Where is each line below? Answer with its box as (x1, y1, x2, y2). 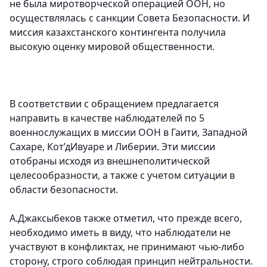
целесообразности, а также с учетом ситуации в (10, 169, 235, 182)
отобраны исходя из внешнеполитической (10, 154, 210, 167)
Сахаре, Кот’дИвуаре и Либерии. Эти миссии (10, 140, 215, 153)
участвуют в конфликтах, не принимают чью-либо (10, 240, 244, 253)
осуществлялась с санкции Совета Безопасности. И (10, 11, 250, 24)
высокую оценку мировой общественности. (10, 40, 215, 53)
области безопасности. (10, 183, 118, 196)
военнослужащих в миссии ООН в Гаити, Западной (10, 126, 247, 139)
